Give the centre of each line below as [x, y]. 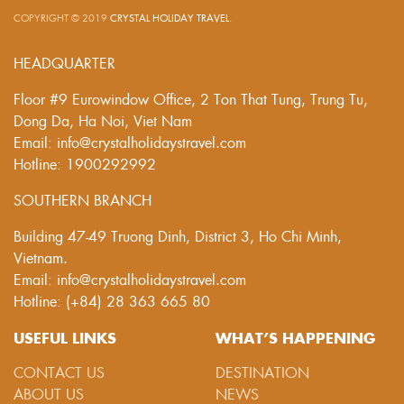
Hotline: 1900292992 [85, 163]
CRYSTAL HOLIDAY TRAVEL [170, 17]
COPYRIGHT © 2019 [62, 17]
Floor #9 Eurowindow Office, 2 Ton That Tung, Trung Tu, [191, 98]
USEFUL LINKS [65, 337]
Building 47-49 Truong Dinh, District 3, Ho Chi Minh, [178, 235]
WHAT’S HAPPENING [295, 337]
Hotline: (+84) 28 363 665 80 [112, 300]
